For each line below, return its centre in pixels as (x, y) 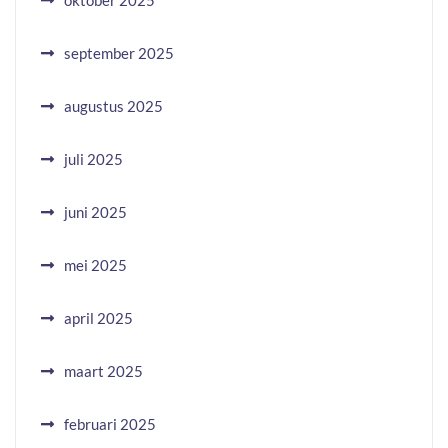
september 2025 (119, 53)
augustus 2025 (113, 106)
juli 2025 (93, 159)
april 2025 (98, 318)
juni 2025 (95, 212)
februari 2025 (110, 424)
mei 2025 (95, 265)
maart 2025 (103, 371)
